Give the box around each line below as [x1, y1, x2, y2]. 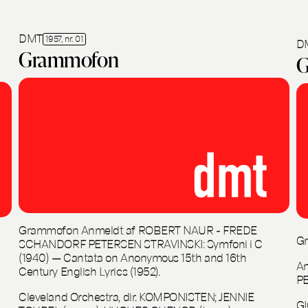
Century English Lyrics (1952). [19, 262, 160, 278]
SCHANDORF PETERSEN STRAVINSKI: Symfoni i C [19, 234, 263, 251]
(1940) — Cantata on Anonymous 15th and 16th [19, 248, 247, 265]
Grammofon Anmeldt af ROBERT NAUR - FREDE [19, 221, 257, 237]
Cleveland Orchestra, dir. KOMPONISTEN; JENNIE [19, 287, 254, 304]
